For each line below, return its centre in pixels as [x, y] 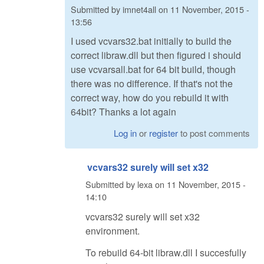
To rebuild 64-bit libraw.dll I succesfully [166, 252]
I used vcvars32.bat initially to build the [151, 41]
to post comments [214, 133]
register [164, 133]
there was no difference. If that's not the [152, 84]
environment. [113, 230]
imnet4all [139, 9]
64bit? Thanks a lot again [123, 112]
